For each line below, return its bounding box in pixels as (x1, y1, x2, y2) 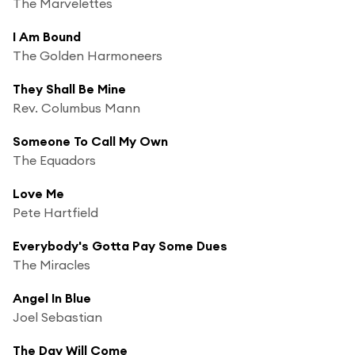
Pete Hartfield (13, 204, 98, 220)
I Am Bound (13, 28, 81, 44)
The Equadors (13, 151, 96, 168)
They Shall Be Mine (13, 80, 126, 97)
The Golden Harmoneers (13, 47, 162, 63)
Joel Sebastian (13, 308, 102, 325)
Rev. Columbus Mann (13, 99, 140, 116)
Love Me (13, 185, 64, 201)
